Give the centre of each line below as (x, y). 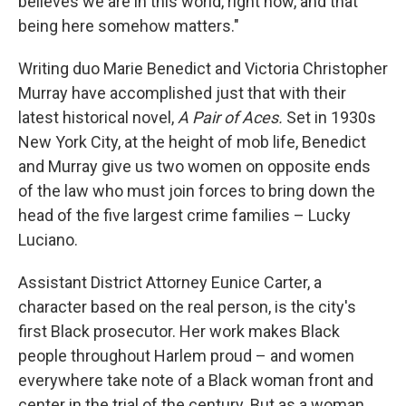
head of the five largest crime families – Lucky (184, 216)
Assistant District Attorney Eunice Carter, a (170, 283)
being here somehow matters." (129, 26)
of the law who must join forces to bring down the (197, 191)
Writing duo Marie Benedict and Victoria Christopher (203, 69)
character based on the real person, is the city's (187, 307)
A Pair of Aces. (230, 118)
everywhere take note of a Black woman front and (196, 381)
